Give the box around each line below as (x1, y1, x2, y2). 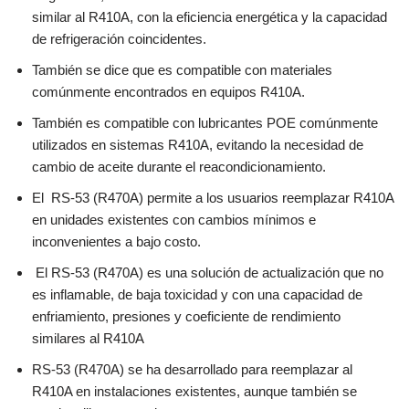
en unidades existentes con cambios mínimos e (32, 211, 316, 227)
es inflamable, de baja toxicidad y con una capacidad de (32, 286, 362, 302)
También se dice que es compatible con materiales (32, 61, 332, 78)
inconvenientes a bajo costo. (32, 233, 204, 249)
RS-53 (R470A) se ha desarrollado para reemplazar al (32, 361, 352, 377)
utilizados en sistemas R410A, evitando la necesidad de (32, 136, 363, 152)
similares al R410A (32, 330, 144, 346)
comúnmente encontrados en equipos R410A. (32, 83, 309, 100)
